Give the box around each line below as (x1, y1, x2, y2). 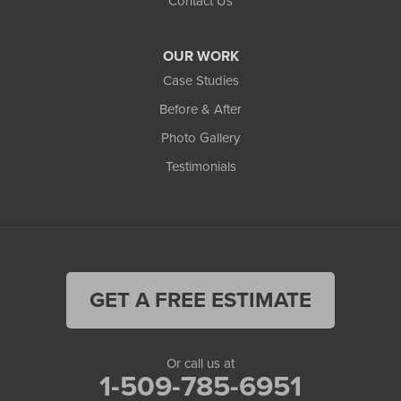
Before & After (159, 100, 242, 117)
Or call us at (166, 354, 235, 371)
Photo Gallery (161, 129, 240, 146)
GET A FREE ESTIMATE (90, 286, 311, 313)
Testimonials (165, 158, 236, 175)
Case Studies (162, 72, 239, 89)
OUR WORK (162, 47, 239, 65)
